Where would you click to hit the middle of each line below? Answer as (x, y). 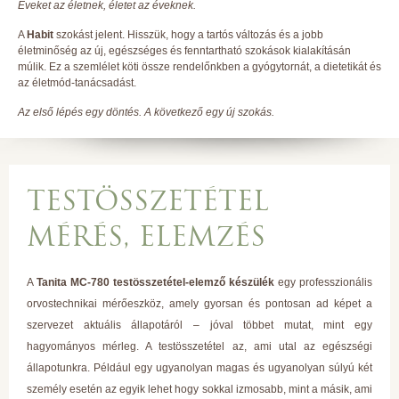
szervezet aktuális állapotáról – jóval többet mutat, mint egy (199, 325)
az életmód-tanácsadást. (77, 83)
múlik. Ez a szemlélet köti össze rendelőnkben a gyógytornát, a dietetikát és (199, 67)
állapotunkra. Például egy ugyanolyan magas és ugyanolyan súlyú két (199, 368)
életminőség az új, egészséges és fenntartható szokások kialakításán (184, 51)
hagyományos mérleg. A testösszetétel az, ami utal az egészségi (199, 346)
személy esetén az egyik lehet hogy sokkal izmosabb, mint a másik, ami (199, 389)
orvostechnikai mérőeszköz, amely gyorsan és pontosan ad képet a (199, 304)
